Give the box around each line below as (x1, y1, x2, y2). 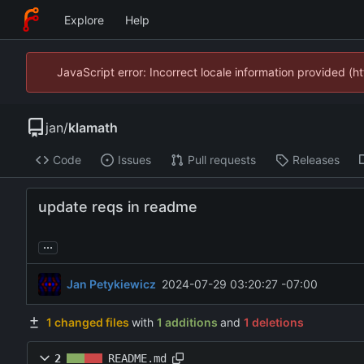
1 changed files (45, 315, 129, 330)
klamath (68, 119, 118, 136)
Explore (64, 12, 104, 27)
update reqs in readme (38, 198, 197, 216)
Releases (292, 153, 340, 167)
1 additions (156, 315, 218, 330)
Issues (117, 153, 151, 167)
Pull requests (187, 153, 256, 167)
